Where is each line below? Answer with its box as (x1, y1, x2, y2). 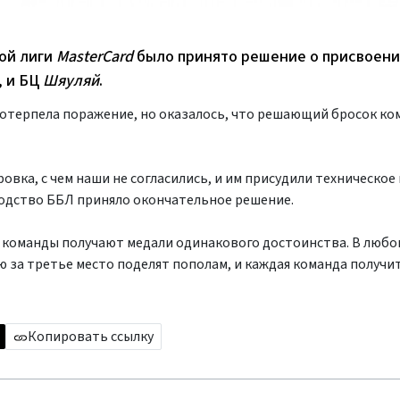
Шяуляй (43, 70, 99, 92)
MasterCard (56, 46, 133, 68)
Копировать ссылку (28, 327, 154, 346)
